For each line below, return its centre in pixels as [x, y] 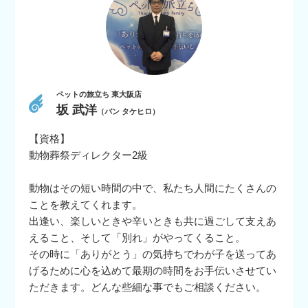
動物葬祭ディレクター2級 [89, 155]
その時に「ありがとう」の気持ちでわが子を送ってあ [153, 254]
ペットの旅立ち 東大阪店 [99, 94]
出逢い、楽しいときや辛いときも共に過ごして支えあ [153, 221]
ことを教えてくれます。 [86, 204]
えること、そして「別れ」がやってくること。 [137, 237]
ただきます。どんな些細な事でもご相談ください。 [148, 287]
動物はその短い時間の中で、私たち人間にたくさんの [153, 188]
